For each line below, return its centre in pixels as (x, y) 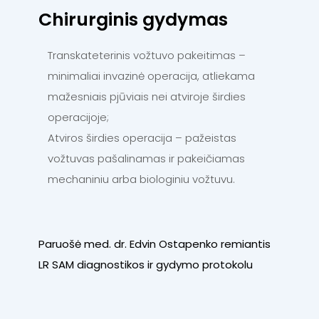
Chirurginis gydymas (133, 20)
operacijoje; (78, 117)
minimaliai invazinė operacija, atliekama (151, 76)
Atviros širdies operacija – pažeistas (142, 138)
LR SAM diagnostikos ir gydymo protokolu (146, 265)
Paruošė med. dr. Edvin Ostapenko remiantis (155, 244)
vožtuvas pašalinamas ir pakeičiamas (146, 159)
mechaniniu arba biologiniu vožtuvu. (141, 179)
